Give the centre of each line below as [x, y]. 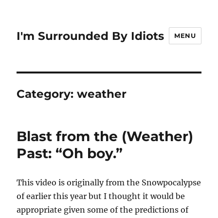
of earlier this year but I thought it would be [101, 196]
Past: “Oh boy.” [70, 153]
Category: [47, 94]
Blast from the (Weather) [105, 136]
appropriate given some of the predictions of [103, 210]
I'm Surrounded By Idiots [91, 36]
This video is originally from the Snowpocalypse [109, 182]
